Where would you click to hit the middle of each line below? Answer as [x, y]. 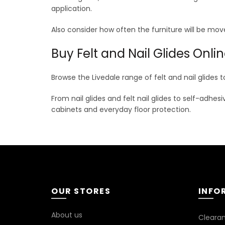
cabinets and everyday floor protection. [121, 109]
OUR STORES [81, 191]
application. [72, 8]
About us [67, 215]
